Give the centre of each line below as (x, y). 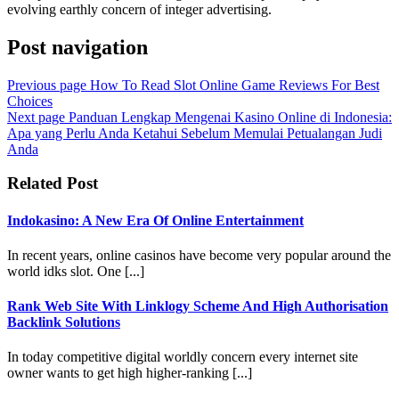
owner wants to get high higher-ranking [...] (130, 373)
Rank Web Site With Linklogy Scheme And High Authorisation (198, 306)
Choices (30, 101)
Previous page (47, 85)
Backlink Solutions (64, 322)
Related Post (53, 183)
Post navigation (77, 47)
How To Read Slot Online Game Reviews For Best (235, 85)
